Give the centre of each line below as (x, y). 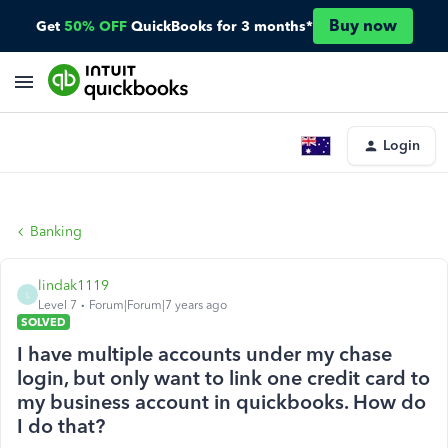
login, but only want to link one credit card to (223, 378)
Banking (56, 231)
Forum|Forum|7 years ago (158, 305)
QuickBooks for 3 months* (221, 26)
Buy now (362, 25)
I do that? (61, 426)
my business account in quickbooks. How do (221, 402)
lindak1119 (73, 285)
